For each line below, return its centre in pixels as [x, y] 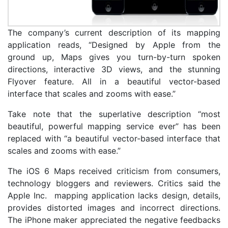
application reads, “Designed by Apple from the [114, 45]
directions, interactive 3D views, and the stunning [114, 69]
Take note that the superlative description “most [114, 114]
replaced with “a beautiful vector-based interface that [114, 138]
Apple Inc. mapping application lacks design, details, [114, 195]
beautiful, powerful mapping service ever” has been [114, 126]
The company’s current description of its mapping [114, 32]
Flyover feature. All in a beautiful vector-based [114, 81]
